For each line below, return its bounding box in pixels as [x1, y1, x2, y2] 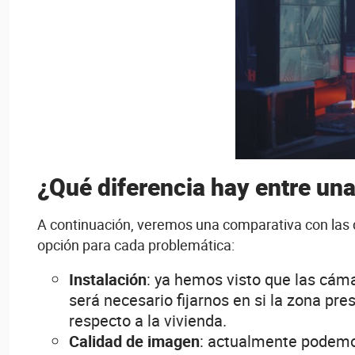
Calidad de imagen [69, 330, 200, 352]
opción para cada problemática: [37, 235, 235, 254]
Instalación [69, 268, 147, 290]
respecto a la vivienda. [69, 309, 227, 331]
